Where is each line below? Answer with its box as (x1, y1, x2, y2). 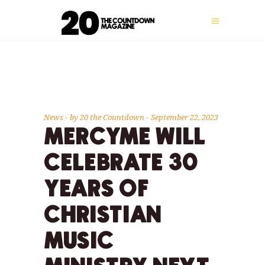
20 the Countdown (80, 112, 146, 122)
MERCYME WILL (44, 127, 206, 149)
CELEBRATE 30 (44, 153, 199, 175)
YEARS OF (44, 179, 150, 201)
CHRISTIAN (44, 205, 162, 227)
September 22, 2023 (151, 112, 218, 122)
